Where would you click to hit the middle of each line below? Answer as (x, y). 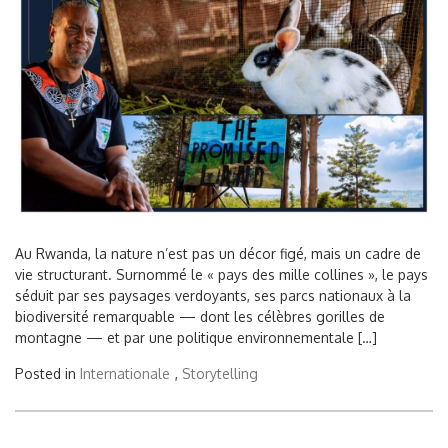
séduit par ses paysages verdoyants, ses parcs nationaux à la (213, 296)
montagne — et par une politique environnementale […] (196, 338)
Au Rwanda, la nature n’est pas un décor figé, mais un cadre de (218, 254)
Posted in (47, 374)
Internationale (125, 374)
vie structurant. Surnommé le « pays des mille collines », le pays (221, 275)
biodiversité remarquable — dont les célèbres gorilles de (200, 317)
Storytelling (220, 374)
